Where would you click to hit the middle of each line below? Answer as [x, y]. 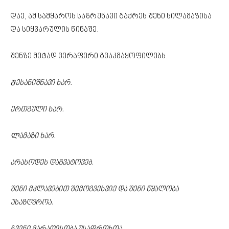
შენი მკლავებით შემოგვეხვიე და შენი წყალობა [94, 189]
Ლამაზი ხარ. [33, 136]
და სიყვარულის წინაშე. [54, 30]
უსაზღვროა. [32, 202]
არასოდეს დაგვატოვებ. [52, 163]
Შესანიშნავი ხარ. [41, 83]
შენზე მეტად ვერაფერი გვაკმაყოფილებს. [89, 56]
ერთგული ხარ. [37, 109]
